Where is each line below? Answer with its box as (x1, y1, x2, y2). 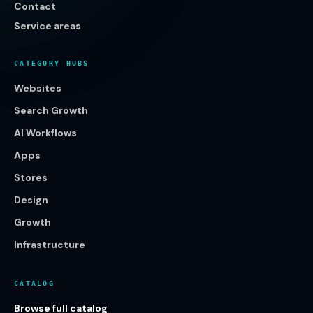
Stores (14, 171, 48, 184)
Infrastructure (14, 238, 85, 251)
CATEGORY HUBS (14, 59, 89, 67)
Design (14, 194, 48, 206)
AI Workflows (14, 126, 77, 139)
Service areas (14, 20, 81, 32)
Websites (14, 82, 61, 94)
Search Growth (14, 104, 88, 117)
